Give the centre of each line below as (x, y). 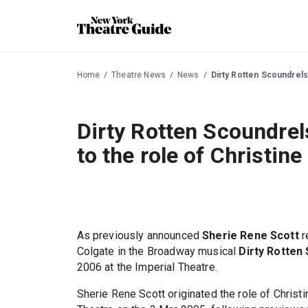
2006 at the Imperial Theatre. (147, 267)
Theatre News (139, 75)
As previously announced (140, 236)
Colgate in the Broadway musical (158, 252)
